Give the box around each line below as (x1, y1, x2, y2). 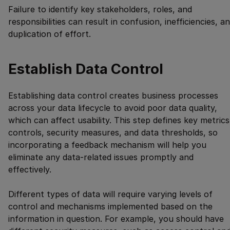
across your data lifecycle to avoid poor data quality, (8, 102, 217, 113)
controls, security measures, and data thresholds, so (8, 127, 218, 138)
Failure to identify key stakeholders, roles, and (8, 4, 192, 14)
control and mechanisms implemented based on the (8, 201, 213, 212)
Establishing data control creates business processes (8, 90, 218, 101)
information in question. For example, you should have (8, 213, 224, 224)
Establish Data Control (8, 60, 163, 78)
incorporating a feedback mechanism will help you (8, 139, 206, 150)
